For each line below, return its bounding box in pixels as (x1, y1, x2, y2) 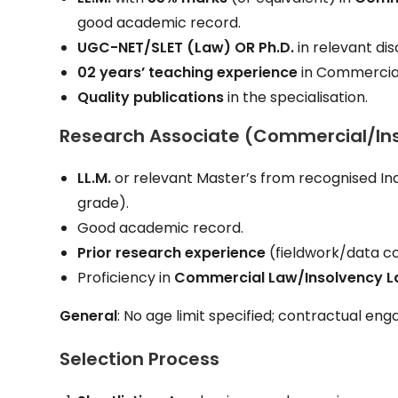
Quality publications (77, 86, 225, 107)
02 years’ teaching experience (77, 61, 298, 83)
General (60, 305, 118, 326)
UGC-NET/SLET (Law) (77, 36, 232, 58)
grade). (77, 192, 130, 213)
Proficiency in (77, 267, 175, 288)
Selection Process (60, 346, 220, 371)
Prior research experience (77, 242, 267, 263)
